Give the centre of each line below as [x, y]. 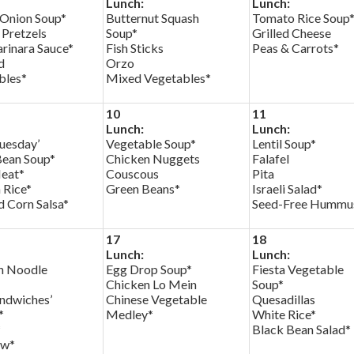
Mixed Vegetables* [158, 78]
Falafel [271, 158]
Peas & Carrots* [296, 48]
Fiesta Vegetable [298, 269]
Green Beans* [143, 188]
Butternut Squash [153, 18]
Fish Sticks [135, 48]
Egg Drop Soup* [149, 269]
